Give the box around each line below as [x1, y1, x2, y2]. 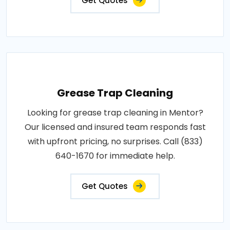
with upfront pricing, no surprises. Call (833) [27, 136, 203, 147]
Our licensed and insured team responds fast [24, 121, 206, 133]
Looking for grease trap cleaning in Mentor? [27, 107, 203, 119]
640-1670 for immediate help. [55, 150, 175, 162]
